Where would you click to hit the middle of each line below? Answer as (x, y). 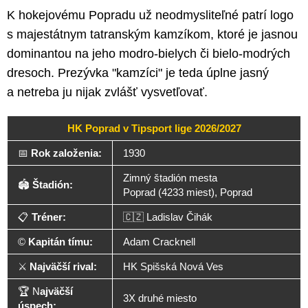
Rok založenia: (66, 153)
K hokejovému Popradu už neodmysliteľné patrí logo (150, 15)
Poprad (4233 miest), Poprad (188, 192)
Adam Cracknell (159, 242)
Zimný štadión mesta (170, 178)
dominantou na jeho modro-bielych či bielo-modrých (148, 54)
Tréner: (49, 217)
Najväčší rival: (63, 267)
